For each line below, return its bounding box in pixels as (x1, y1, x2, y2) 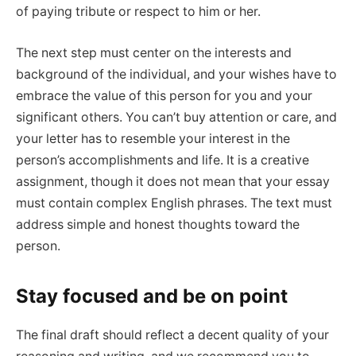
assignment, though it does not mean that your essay (16, 173, 330, 189)
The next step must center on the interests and (16, 44, 292, 60)
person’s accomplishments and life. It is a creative (16, 152, 309, 168)
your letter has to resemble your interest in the (16, 130, 290, 146)
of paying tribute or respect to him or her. (16, 4, 264, 20)
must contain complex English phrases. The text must (16, 195, 332, 211)
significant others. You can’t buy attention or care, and (16, 109, 337, 125)
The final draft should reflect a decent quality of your (16, 327, 329, 342)
